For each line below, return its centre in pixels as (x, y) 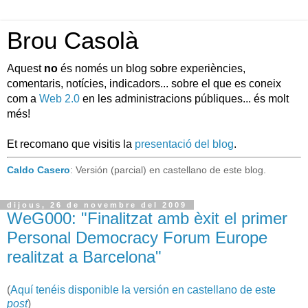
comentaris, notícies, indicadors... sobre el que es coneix (144, 84)
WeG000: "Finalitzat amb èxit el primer (147, 218)
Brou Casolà (73, 41)
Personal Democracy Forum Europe (137, 237)
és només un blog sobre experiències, (152, 68)
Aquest (25, 68)
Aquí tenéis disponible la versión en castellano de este (143, 289)
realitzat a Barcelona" (84, 256)
